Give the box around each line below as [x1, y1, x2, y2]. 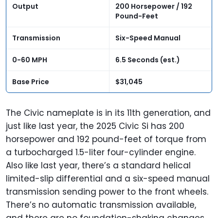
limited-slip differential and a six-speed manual [6, 173, 210, 185]
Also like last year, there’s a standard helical [6, 160, 191, 172]
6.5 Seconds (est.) [115, 55, 180, 65]
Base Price [12, 77, 51, 87]
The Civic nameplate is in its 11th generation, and [6, 107, 211, 119]
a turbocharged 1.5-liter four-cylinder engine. [6, 146, 196, 159]
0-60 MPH [12, 55, 47, 65]
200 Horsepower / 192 [115, 1, 192, 12]
